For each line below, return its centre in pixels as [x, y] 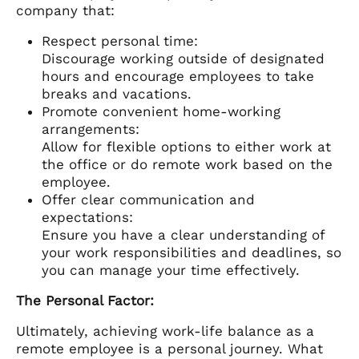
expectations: [87, 217]
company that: [65, 10]
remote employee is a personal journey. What [169, 348]
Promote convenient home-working [161, 111]
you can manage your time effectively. [171, 270]
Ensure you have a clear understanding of [183, 234]
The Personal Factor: [85, 300]
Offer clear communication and [148, 199]
